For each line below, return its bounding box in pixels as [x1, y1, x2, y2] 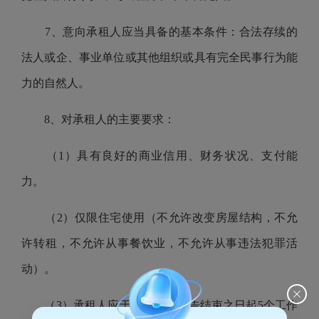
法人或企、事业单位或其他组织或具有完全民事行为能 [21, 51, 298, 63]
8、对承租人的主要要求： [21, 113, 175, 125]
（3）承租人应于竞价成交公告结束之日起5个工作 [21, 299, 298, 311]
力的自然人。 [21, 77, 90, 89]
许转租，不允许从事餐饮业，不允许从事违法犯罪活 [21, 237, 298, 249]
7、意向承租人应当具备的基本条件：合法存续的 [21, 26, 298, 38]
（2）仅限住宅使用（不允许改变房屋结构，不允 [21, 211, 298, 224]
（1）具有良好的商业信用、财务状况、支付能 [21, 150, 298, 162]
